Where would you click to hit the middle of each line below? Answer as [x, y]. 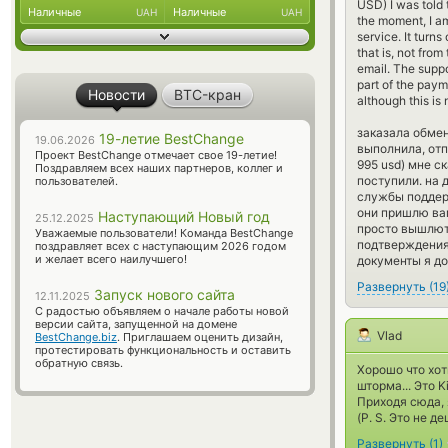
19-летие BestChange [169, 138]
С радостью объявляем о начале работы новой [162, 311]
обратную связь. [79, 363]
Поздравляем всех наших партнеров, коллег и [159, 168]
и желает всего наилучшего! [111, 259]
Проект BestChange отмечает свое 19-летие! [156, 155]
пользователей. [76, 181]
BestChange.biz [76, 337]
